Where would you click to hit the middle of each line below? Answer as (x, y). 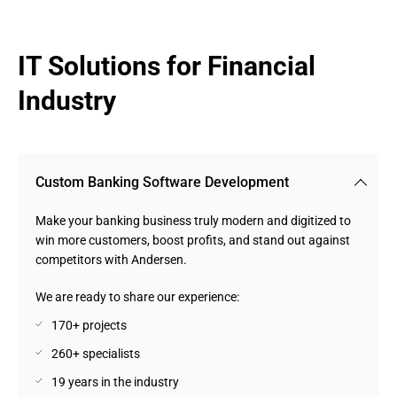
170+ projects (89, 325)
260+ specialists (96, 354)
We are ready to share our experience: (137, 297)
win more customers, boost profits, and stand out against (193, 240)
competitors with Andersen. (111, 260)
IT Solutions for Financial (167, 66)
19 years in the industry (115, 382)
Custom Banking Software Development (162, 182)
